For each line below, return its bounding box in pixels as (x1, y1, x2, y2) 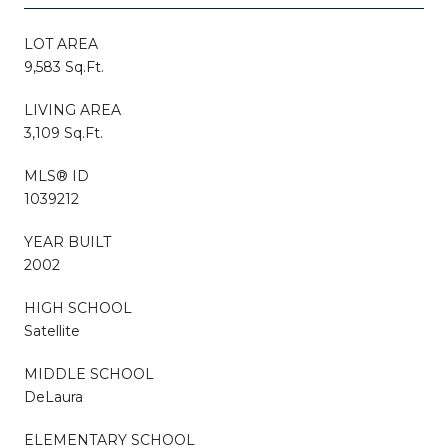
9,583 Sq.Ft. (24, 57, 104, 76)
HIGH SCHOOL (24, 298, 132, 317)
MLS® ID (24, 166, 89, 185)
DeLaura (24, 387, 83, 406)
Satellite (24, 321, 80, 340)
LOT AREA (24, 34, 98, 53)
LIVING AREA (24, 100, 121, 119)
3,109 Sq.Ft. (24, 123, 103, 142)
